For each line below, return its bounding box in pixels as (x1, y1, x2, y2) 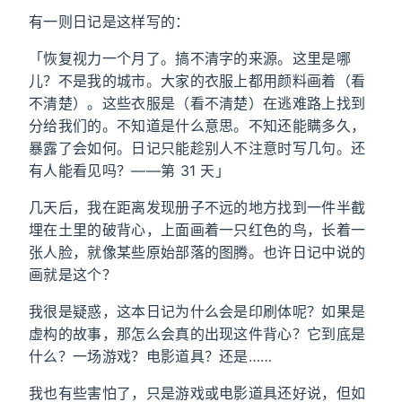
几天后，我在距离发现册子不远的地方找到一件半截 (29, 198, 366, 216)
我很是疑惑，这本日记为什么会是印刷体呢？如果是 (29, 302, 366, 320)
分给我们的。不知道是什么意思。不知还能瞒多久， (29, 117, 366, 135)
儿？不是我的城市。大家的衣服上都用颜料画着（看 (29, 72, 366, 90)
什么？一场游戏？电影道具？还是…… (29, 347, 273, 365)
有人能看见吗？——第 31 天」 (29, 162, 231, 179)
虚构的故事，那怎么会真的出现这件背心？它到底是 (29, 325, 366, 343)
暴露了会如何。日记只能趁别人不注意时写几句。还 (29, 139, 366, 157)
